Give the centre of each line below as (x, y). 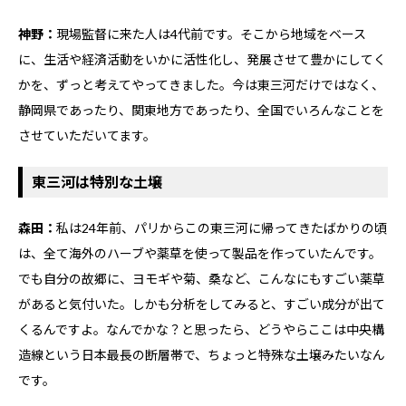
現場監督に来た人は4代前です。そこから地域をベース (211, 34)
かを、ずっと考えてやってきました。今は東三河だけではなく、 (201, 85)
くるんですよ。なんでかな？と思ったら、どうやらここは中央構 (201, 330)
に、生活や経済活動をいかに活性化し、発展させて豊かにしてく (202, 60)
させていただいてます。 (87, 136)
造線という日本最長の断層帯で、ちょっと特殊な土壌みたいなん (202, 355)
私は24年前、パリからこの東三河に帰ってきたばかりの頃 (222, 228)
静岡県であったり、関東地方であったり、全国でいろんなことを (201, 111)
